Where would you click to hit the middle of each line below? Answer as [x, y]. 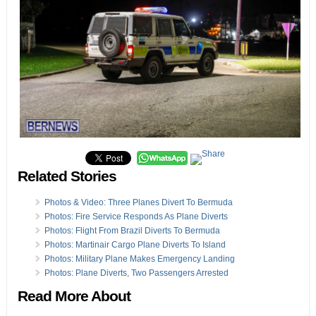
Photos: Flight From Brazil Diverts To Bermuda [132, 230]
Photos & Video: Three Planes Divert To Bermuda [138, 202]
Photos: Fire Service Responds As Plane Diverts [136, 216]
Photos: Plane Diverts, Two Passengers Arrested [136, 273]
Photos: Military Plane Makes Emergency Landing [139, 259]
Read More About [74, 296]
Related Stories [67, 176]
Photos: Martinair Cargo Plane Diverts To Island [135, 244]
